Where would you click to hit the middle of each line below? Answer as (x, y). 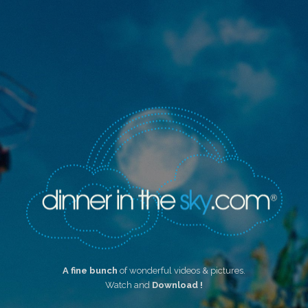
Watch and (129, 285)
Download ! (177, 285)
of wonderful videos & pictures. (181, 270)
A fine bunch (90, 270)
